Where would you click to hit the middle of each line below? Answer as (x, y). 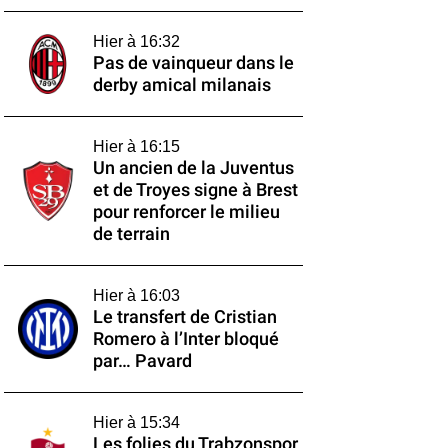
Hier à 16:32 (136, 41)
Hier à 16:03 (136, 295)
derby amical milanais (181, 85)
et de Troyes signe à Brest (195, 190)
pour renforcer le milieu (186, 212)
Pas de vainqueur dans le (193, 63)
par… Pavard (142, 361)
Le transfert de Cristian (184, 317)
